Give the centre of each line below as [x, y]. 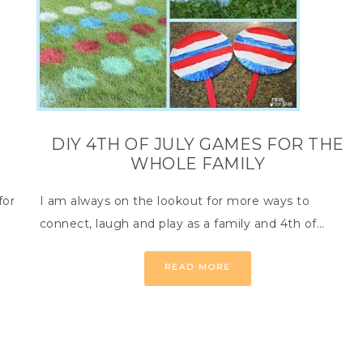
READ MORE [198, 267]
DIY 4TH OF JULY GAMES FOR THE [198, 144]
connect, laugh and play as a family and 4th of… [181, 224]
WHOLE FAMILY [198, 164]
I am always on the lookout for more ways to [174, 201]
